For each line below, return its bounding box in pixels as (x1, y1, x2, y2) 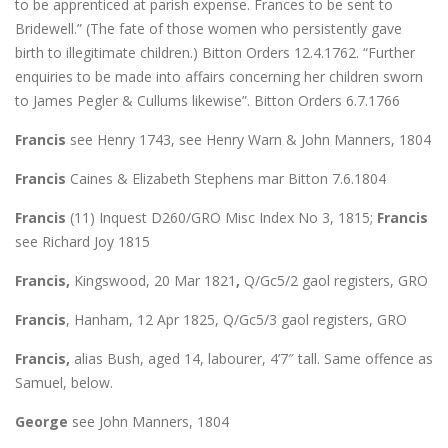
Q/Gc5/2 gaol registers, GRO (244, 270, 428, 290)
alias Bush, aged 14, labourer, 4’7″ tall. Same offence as (70, 348, 433, 368)
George (15, 411, 68, 431)
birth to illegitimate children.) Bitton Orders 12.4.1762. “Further (15, 42, 415, 62)
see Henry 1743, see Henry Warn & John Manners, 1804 (66, 129, 431, 149)
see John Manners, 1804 (68, 411, 229, 431)
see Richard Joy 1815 (15, 231, 150, 251)
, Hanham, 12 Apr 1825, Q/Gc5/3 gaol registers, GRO (66, 309, 407, 329)
